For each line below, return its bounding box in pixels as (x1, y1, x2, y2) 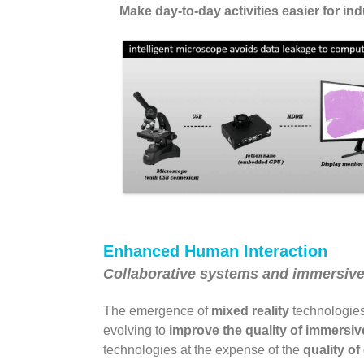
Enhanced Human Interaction (103, 241, 327, 260)
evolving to (103, 323, 169, 337)
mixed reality (211, 303, 289, 318)
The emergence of (103, 303, 211, 318)
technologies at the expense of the (103, 342, 303, 357)
